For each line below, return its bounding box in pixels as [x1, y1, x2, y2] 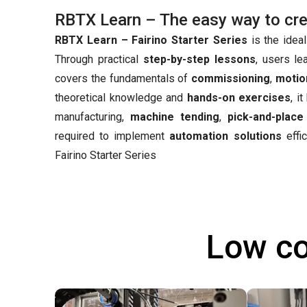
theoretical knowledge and [55, 91, 187, 104]
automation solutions [169, 130, 282, 143]
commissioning [191, 72, 271, 85]
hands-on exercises [186, 91, 291, 104]
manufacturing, [55, 110, 130, 123]
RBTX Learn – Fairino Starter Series [55, 34, 247, 47]
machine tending [130, 110, 219, 123]
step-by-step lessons [143, 53, 256, 66]
